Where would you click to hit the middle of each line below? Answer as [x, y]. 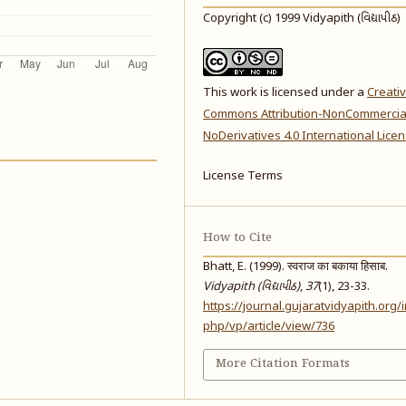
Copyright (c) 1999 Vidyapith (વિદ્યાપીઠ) [302, 18]
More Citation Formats [283, 364]
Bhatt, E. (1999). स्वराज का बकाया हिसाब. [296, 267]
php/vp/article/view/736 [269, 327]
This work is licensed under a [285, 92]
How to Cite [238, 238]
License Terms [243, 176]
